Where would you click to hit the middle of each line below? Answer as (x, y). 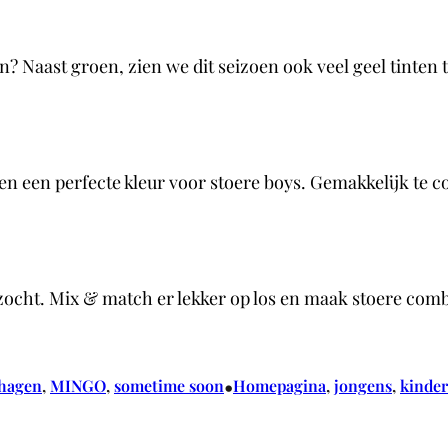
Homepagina (279, 385)
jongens (363, 385)
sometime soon (169, 385)
